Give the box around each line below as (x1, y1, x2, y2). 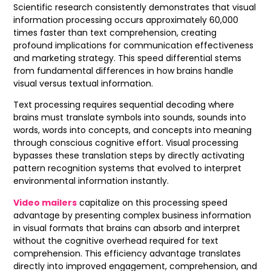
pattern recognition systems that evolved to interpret (13, 162, 242, 175)
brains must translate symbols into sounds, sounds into (13, 111, 247, 124)
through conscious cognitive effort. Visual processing (13, 137, 239, 149)
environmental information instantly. (13, 175, 169, 188)
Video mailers (13, 196, 77, 209)
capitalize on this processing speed (77, 196, 228, 209)
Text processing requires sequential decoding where (13, 99, 235, 111)
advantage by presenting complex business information (13, 209, 252, 221)
